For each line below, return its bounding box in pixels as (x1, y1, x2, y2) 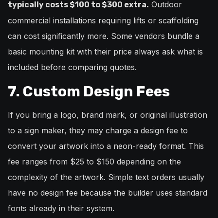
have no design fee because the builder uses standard (8, 188, 207, 198)
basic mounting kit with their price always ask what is (8, 47, 203, 57)
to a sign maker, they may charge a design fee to (8, 126, 188, 136)
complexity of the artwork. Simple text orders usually (8, 172, 204, 182)
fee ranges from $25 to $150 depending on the (8, 157, 181, 167)
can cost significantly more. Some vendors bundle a (8, 31, 200, 41)
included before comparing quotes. (8, 62, 137, 73)
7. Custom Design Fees (8, 83, 170, 101)
